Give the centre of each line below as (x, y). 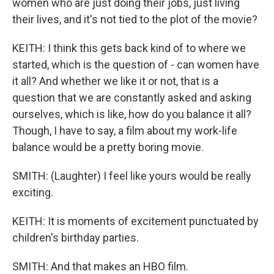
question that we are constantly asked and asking (132, 98)
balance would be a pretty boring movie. (108, 147)
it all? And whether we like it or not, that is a (115, 81)
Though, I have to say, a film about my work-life (125, 131)
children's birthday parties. (76, 238)
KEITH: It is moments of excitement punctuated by (135, 221)
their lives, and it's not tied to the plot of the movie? (135, 19)
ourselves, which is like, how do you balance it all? (132, 114)
